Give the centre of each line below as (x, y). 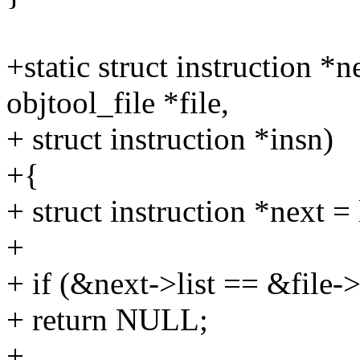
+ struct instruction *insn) (170, 139)
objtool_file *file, (118, 103)
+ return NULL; (107, 320)
